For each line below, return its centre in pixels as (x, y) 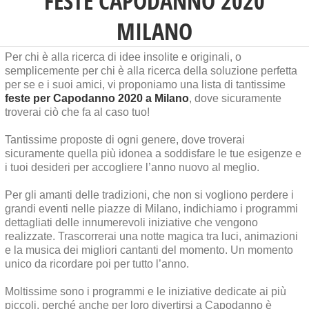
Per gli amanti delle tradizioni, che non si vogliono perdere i (149, 195)
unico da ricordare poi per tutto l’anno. (97, 264)
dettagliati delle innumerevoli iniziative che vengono (131, 223)
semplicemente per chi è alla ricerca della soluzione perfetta (151, 71)
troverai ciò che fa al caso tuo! (77, 112)
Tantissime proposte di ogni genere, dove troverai (125, 140)
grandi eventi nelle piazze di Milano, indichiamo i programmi (151, 209)
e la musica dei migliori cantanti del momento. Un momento (149, 250)
